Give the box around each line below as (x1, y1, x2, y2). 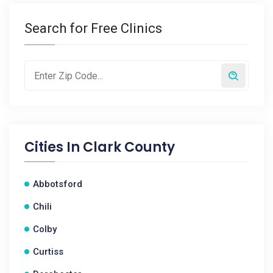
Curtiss (33, 246, 63, 257)
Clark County (83, 138, 175, 157)
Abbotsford (33, 179, 82, 190)
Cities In (24, 138, 83, 157)
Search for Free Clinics (24, 21, 162, 36)
